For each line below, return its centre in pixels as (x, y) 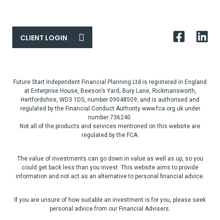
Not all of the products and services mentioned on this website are (110, 126)
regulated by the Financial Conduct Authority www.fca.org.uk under (110, 109)
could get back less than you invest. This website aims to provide (110, 167)
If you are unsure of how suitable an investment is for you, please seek (110, 200)
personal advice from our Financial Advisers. (110, 209)
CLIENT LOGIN (44, 38)
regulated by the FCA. (110, 135)
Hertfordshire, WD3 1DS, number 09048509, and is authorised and (110, 100)
